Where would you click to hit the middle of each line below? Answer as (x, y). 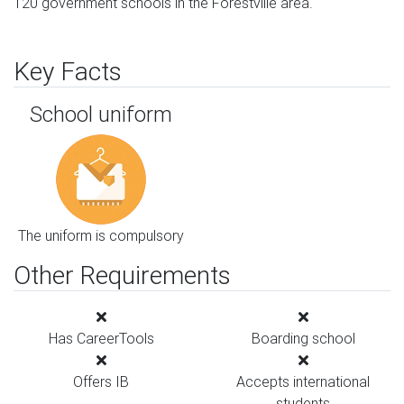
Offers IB (101, 381)
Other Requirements (122, 275)
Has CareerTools (101, 338)
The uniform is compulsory (101, 235)
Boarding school (303, 338)
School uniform (101, 114)
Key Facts (68, 71)
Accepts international (303, 381)
